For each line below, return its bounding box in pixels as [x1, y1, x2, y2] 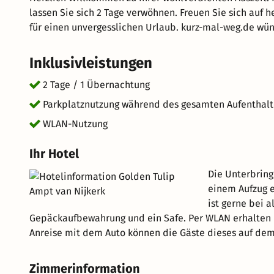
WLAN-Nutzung [43, 118, 108, 130]
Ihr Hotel [29, 146, 79, 161]
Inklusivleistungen [29, 54, 152, 72]
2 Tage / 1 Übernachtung [43, 79, 150, 91]
